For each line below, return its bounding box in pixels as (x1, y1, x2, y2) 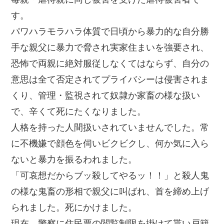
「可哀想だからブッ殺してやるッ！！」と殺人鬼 (11, 170, 209, 180)
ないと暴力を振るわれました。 (11, 154, 137, 164)
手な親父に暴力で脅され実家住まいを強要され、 (11, 42, 209, 52)
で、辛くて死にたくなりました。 (11, 106, 146, 116)
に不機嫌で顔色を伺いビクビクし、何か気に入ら (11, 138, 209, 148)
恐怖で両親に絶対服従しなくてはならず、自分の (11, 58, 209, 68)
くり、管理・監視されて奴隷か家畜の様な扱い (11, 90, 200, 100)
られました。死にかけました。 (11, 202, 137, 212)
